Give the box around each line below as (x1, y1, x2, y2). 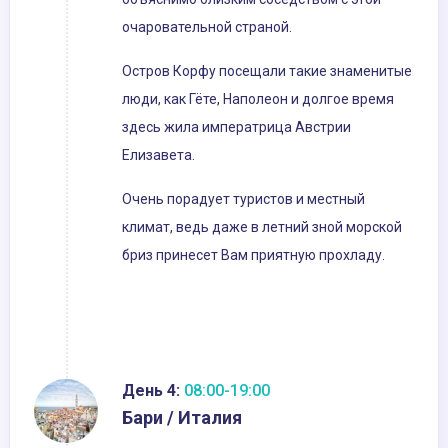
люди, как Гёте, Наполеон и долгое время (122, 91, 394, 108)
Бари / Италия (122, 407, 242, 429)
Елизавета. (122, 147, 195, 164)
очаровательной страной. (122, 19, 292, 36)
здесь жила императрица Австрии (122, 119, 351, 136)
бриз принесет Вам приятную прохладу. (122, 247, 385, 264)
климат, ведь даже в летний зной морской (122, 219, 402, 236)
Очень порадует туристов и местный (122, 191, 365, 208)
